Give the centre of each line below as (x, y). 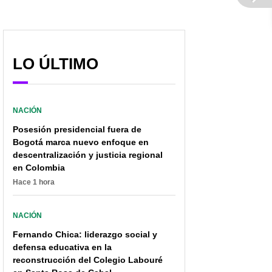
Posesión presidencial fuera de (77, 129)
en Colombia (39, 167)
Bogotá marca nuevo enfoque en (81, 142)
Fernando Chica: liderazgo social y (85, 234)
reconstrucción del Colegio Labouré (88, 260)
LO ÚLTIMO (56, 63)
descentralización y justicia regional (88, 155)
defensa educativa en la (62, 247)
